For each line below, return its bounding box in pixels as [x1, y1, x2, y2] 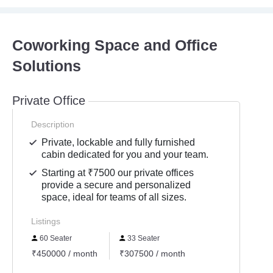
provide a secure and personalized [41, 179, 191, 191]
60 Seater [38, 233, 73, 243]
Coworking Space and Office [12, 36, 218, 55]
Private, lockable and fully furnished [41, 136, 196, 149]
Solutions [12, 57, 81, 76]
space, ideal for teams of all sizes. [41, 191, 187, 204]
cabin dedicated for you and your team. [41, 148, 209, 161]
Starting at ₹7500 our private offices [41, 166, 194, 179]
